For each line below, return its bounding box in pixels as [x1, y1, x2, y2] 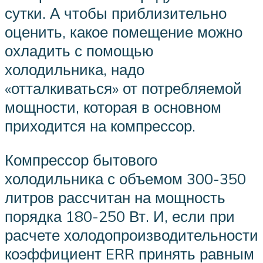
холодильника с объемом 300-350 [5, 169, 246, 188]
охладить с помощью [5, 41, 154, 60]
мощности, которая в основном [5, 97, 221, 117]
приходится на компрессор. [5, 116, 195, 136]
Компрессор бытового [5, 150, 157, 170]
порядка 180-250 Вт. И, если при [5, 207, 235, 226]
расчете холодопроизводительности [5, 225, 258, 245]
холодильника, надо [5, 60, 144, 79]
